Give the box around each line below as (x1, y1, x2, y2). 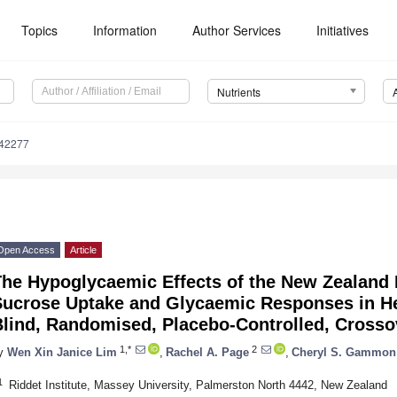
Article (70, 245, 97, 256)
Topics (21, 21, 58, 39)
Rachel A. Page (166, 345, 249, 359)
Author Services (192, 21, 282, 39)
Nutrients (216, 84, 261, 100)
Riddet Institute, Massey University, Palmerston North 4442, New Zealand (8, 378, 387, 392)
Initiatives (316, 21, 370, 39)
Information (93, 21, 158, 39)
